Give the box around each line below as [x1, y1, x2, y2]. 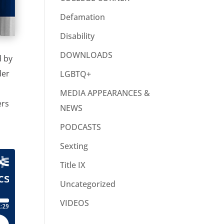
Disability [60, 30, 95, 42]
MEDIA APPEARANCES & [60, 87, 150, 99]
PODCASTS [60, 121, 101, 133]
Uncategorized [60, 178, 116, 190]
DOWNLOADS [60, 49, 113, 61]
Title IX [60, 159, 86, 171]
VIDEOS [60, 197, 89, 209]
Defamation [60, 11, 105, 23]
